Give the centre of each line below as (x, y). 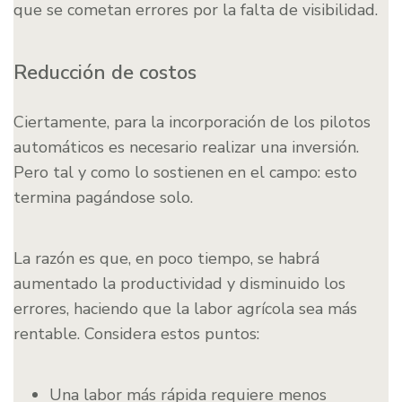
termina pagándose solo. (103, 198)
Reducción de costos (105, 73)
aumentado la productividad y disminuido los (179, 284)
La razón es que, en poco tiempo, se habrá (166, 259)
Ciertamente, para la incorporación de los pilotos (192, 122)
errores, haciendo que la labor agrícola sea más (185, 309)
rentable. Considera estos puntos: (136, 334)
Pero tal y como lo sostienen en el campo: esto (185, 173)
